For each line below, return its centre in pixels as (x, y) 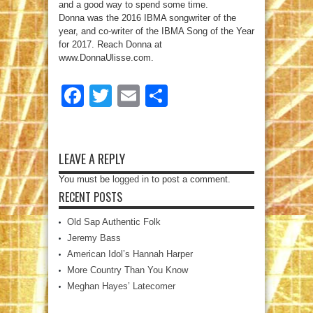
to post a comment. (190, 180)
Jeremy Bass (94, 238)
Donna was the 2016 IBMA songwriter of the (147, 18)
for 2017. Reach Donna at (110, 45)
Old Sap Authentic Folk (114, 222)
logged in (131, 180)
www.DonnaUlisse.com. (106, 58)
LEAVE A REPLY (92, 159)
